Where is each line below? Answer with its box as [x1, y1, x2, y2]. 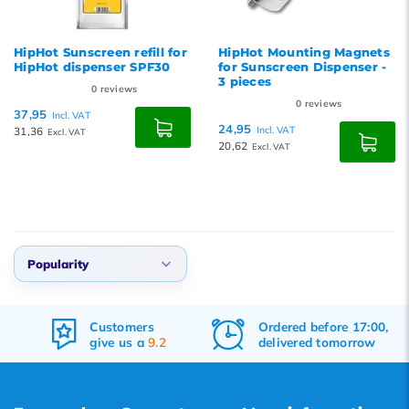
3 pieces [218, 74, 272, 89]
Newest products [47, 357, 146, 372]
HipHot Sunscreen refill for [14, 45, 188, 59]
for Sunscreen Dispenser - [218, 59, 387, 74]
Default [47, 296, 90, 311]
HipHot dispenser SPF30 [14, 59, 171, 74]
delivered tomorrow [257, 333, 376, 350]
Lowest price [47, 387, 121, 403]
